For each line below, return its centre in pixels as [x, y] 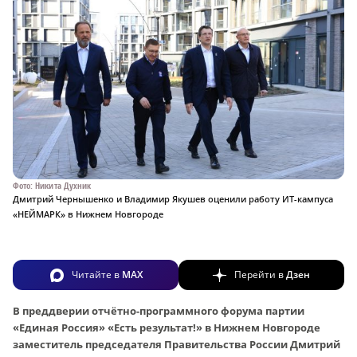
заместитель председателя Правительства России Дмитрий [177, 344]
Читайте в [96, 274]
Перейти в [260, 274]
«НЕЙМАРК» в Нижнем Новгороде [88, 214]
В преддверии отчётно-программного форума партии [159, 310]
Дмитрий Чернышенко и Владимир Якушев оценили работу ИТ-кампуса [173, 198]
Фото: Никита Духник [52, 185]
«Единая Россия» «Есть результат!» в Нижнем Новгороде [167, 327]
